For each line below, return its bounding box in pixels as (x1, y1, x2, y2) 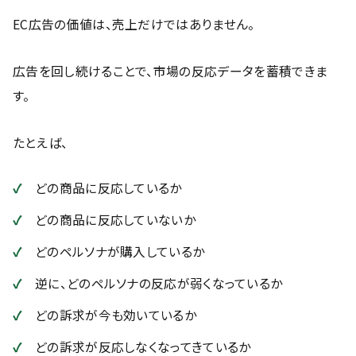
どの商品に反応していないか (35, 211, 195, 229)
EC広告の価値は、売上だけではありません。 (13, 15, 255, 33)
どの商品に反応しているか (35, 179, 182, 197)
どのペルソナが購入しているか (35, 242, 205, 261)
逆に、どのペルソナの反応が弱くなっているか (35, 274, 283, 292)
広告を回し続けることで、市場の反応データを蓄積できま (13, 62, 328, 80)
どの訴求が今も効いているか (35, 306, 196, 324)
